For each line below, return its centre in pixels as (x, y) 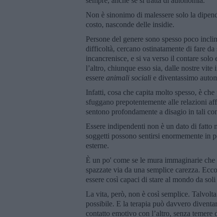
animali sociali (129, 77)
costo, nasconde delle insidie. (130, 24)
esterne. (97, 145)
